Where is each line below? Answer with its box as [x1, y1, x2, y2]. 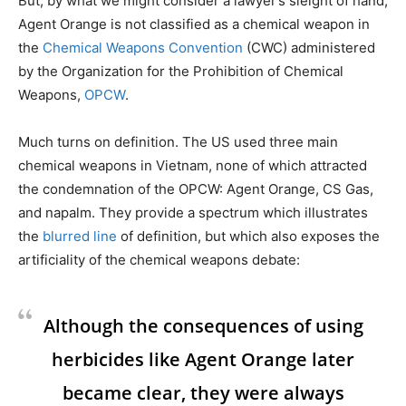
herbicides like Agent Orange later [52, 347, 354, 372]
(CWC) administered [243, 39, 375, 57]
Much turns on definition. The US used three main [18, 133, 338, 151]
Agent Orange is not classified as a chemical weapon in [18, 15, 370, 34]
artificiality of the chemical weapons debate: [18, 251, 300, 269]
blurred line [43, 227, 117, 246]
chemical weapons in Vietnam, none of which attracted [18, 157, 367, 175]
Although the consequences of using [43, 314, 363, 339]
